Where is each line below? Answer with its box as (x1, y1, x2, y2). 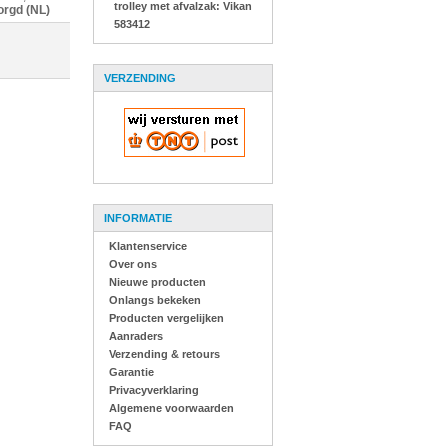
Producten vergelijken (108, 312, 224, 324)
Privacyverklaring (108, 384, 199, 396)
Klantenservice (108, 240, 187, 252)
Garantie (108, 366, 154, 378)
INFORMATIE (103, 212, 172, 224)
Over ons (108, 258, 157, 270)
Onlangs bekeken (108, 294, 201, 306)
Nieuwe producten (108, 276, 206, 288)
